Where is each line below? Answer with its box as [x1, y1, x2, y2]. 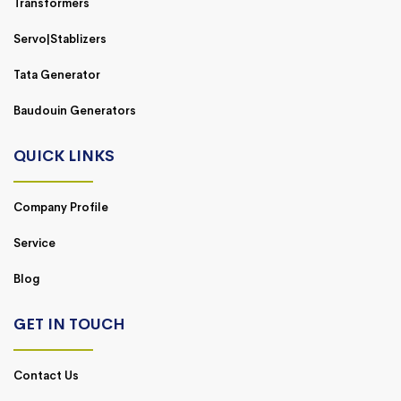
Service [13, 235, 55, 251]
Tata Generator [13, 66, 100, 82]
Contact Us [13, 367, 79, 383]
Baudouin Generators [13, 102, 136, 118]
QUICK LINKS [13, 146, 115, 166]
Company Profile [13, 199, 108, 215]
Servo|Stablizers [13, 30, 107, 47]
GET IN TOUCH [13, 314, 125, 334]
